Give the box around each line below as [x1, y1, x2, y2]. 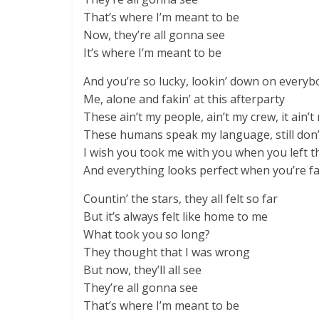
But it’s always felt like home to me [83, 209, 268, 224]
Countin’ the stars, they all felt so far [83, 191, 278, 206]
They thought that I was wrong [83, 244, 250, 260]
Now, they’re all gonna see [83, 27, 225, 43]
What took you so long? [83, 226, 210, 242]
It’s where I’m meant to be [83, 45, 221, 61]
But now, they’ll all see [83, 262, 202, 278]
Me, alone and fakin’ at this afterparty [83, 91, 285, 107]
